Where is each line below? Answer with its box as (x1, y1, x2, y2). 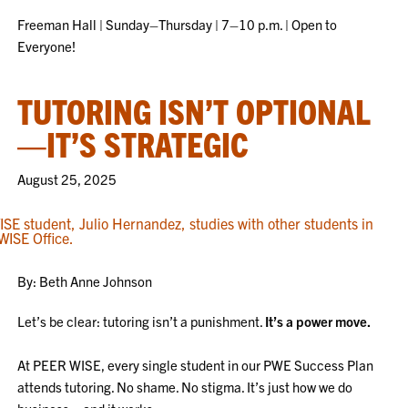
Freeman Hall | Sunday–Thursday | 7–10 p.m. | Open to (17, 15, 338, 33)
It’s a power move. (265, 312, 372, 330)
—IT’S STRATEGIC (17, 122, 250, 164)
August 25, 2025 (17, 170, 117, 188)
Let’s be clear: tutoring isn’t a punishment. (17, 312, 266, 330)
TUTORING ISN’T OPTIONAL (17, 89, 372, 131)
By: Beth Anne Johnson (17, 272, 153, 290)
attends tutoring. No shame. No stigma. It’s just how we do (17, 378, 353, 395)
